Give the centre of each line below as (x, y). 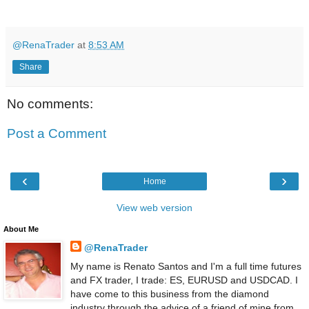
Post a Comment (57, 134)
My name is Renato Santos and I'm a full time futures (186, 266)
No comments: (50, 103)
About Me (21, 229)
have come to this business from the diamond (169, 293)
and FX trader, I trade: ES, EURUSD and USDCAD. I (184, 280)
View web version (154, 207)
